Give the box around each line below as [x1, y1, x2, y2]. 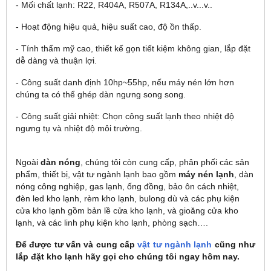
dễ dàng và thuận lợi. [16, 56, 97, 66]
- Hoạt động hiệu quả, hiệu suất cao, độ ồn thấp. [16, 22, 201, 32]
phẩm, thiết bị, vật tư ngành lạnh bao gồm [16, 169, 178, 180]
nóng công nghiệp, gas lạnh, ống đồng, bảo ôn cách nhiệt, [16, 181, 239, 192]
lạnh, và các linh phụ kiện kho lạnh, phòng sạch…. [16, 218, 208, 228]
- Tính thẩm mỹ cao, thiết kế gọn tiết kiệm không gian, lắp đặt [16, 44, 250, 54]
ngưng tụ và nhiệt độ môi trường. [16, 123, 142, 134]
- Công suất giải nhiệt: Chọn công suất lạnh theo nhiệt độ [16, 111, 234, 122]
